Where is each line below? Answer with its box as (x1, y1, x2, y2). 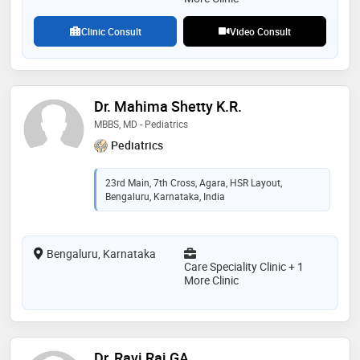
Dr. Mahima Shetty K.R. (94, 96, 242, 117)
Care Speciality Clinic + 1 (184, 258, 304, 274)
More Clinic (184, 272, 239, 288)
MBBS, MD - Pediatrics (94, 117, 188, 131)
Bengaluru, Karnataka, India (105, 189, 225, 202)
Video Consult (230, 25, 291, 39)
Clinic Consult (80, 25, 141, 39)
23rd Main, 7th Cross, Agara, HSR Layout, (105, 175, 282, 189)
